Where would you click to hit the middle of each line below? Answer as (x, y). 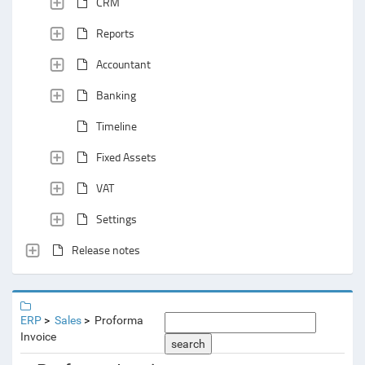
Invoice (38, 336)
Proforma (119, 320)
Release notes (106, 250)
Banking (116, 95)
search (189, 344)
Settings (117, 219)
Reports (115, 33)
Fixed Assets (126, 157)
